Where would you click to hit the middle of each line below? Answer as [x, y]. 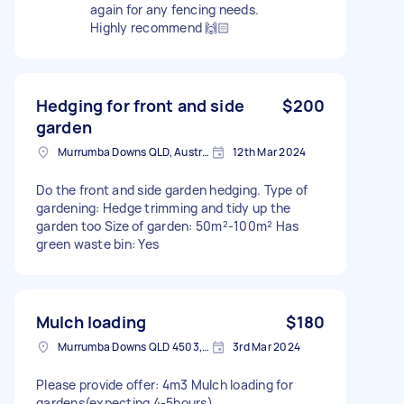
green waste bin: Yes [97, 243]
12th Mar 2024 [270, 151]
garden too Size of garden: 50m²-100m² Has [168, 225]
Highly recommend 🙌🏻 [161, 27]
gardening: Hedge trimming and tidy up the [164, 207]
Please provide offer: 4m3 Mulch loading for [165, 384]
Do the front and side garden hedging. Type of [172, 189]
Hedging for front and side [140, 105]
